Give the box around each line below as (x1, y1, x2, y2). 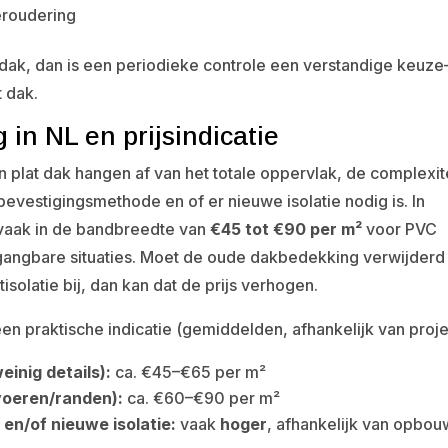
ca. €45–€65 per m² (111, 362, 267, 382)
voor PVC (362, 219, 438, 239)
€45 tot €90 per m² (210, 219, 363, 239)
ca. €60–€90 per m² (123, 388, 281, 408)
